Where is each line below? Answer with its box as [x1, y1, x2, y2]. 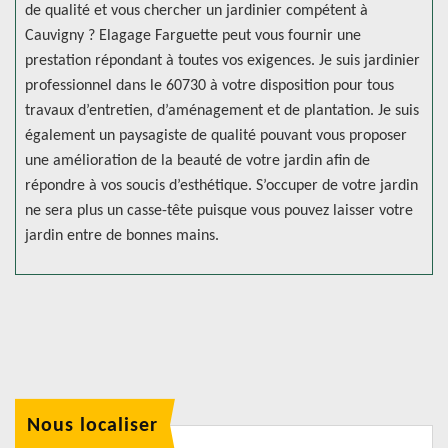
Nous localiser [27, 415, 158, 436]
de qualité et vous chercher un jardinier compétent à [25, 3, 368, 19]
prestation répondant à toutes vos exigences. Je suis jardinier [25, 53, 420, 69]
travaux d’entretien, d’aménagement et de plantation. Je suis [25, 103, 419, 119]
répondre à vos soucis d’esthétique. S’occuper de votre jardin [25, 178, 418, 194]
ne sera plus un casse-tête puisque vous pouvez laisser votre [25, 203, 413, 219]
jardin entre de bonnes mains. [25, 228, 219, 244]
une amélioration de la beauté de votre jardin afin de [25, 153, 370, 169]
